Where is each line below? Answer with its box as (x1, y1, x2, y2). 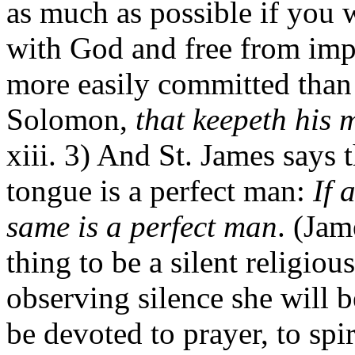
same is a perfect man (6, 209, 277, 243)
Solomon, (6, 102, 136, 136)
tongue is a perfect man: (6, 174, 313, 208)
